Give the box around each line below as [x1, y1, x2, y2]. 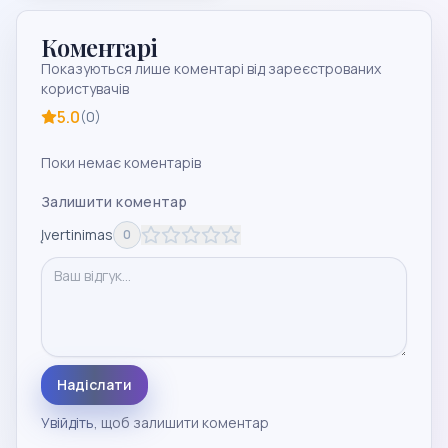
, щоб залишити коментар [94, 413, 269, 432]
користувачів [41, 79, 129, 98]
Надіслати [57, 375, 132, 394]
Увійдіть [41, 413, 94, 432]
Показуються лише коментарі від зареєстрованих [41, 59, 381, 78]
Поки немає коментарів [41, 153, 201, 172]
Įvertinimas [41, 225, 113, 244]
